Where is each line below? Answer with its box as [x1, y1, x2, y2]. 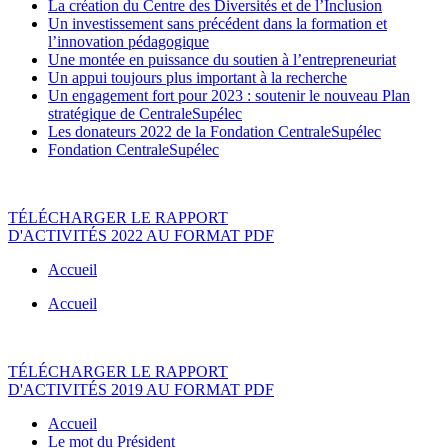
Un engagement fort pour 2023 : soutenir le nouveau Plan [48, 87, 410, 105]
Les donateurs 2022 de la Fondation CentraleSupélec [48, 123, 381, 141]
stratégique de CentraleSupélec [48, 105, 242, 123]
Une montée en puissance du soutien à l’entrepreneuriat [48, 51, 396, 69]
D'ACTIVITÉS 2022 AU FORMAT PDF [8, 227, 274, 245]
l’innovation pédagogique [48, 33, 209, 51]
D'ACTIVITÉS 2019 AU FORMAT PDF [8, 381, 274, 399]
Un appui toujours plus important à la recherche [48, 69, 347, 87]
